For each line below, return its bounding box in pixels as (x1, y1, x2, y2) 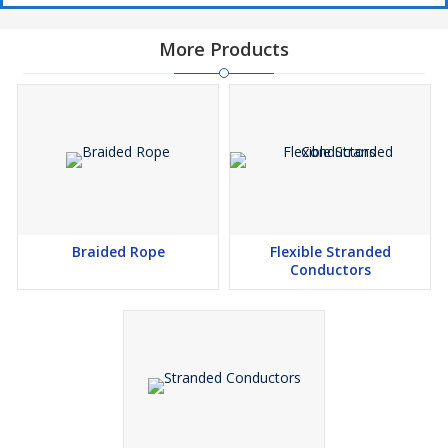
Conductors (289, 260, 371, 279)
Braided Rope (71, 242, 165, 261)
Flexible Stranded (269, 242, 391, 261)
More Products (159, 37, 289, 61)
